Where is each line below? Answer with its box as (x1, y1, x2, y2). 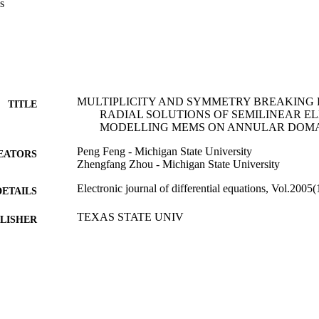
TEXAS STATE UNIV (77, 210, 184, 223)
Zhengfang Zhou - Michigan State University (77, 157, 280, 170)
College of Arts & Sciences (77, 296, 199, 308)
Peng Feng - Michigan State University (77, 145, 252, 157)
